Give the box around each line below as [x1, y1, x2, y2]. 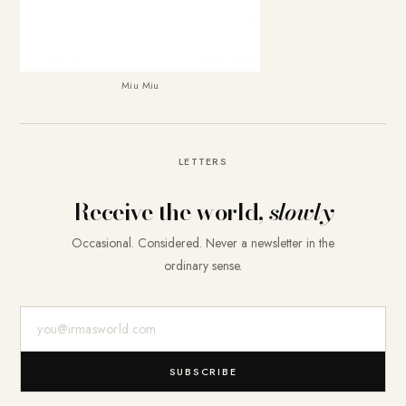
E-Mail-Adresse [20, 307, 114, 329]
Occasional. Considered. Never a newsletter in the [72, 233, 334, 252]
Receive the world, [73, 193, 269, 229]
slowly [268, 193, 333, 229]
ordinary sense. [164, 256, 242, 275]
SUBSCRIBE [169, 363, 237, 379]
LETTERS [178, 153, 228, 169]
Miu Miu [121, 77, 159, 92]
